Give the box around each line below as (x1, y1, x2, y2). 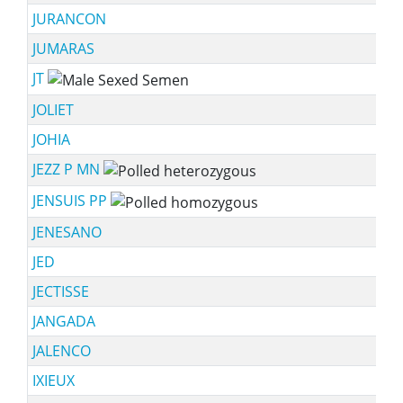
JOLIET (31, 100, 74, 120)
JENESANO (31, 222, 102, 242)
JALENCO (31, 341, 91, 361)
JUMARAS (31, 39, 94, 58)
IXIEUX (31, 371, 75, 390)
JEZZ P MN (31, 159, 103, 179)
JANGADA (31, 311, 95, 331)
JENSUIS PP (31, 191, 111, 210)
